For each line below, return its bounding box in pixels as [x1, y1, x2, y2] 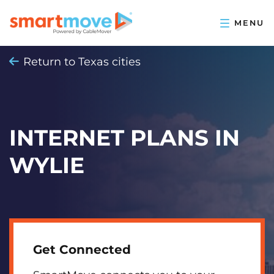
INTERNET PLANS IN [9, 124, 240, 151]
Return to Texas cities [23, 55, 141, 68]
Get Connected [33, 242, 131, 257]
